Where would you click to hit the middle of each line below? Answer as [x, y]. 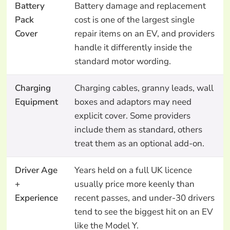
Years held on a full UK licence [133, 170]
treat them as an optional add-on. [139, 143]
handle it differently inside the [133, 47]
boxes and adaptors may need [133, 102]
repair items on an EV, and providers [144, 33]
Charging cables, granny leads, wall [144, 88]
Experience [36, 198]
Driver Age [36, 170]
